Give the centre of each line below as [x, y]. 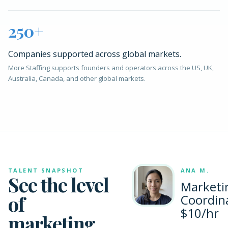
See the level [59, 184]
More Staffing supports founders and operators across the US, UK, [111, 68]
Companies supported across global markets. [95, 54]
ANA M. [195, 170]
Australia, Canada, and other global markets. [77, 78]
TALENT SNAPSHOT [46, 170]
